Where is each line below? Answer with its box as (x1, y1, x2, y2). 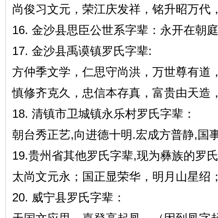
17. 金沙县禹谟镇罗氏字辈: (12, 44, 152, 57)
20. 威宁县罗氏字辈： (12, 191, 125, 204)
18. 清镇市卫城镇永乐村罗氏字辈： (12, 107, 195, 120)
